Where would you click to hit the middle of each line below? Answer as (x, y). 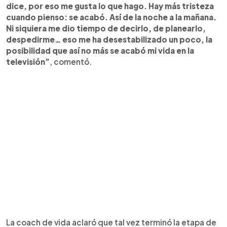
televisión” (28, 61)
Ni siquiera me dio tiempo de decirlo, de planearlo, (106, 28)
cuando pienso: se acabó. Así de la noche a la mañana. (111, 17)
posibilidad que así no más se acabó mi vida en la (100, 50)
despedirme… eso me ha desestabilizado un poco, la (109, 39)
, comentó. (71, 61)
